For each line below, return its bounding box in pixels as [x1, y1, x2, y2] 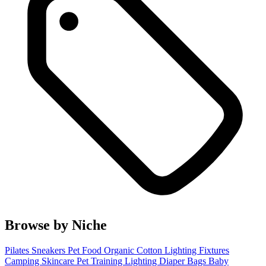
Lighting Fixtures [164, 245, 229, 256]
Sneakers [31, 245, 68, 256]
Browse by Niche [5, 217, 107, 233]
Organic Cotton [104, 245, 164, 256]
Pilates [5, 245, 31, 256]
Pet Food [68, 245, 104, 256]
